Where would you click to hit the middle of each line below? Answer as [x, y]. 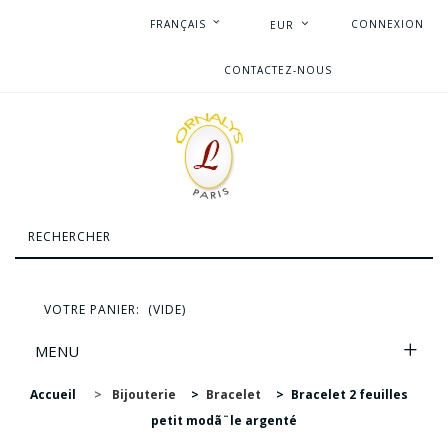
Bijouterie [144, 394]
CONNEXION [387, 24]
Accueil [53, 394]
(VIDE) [167, 309]
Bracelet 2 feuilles [349, 394]
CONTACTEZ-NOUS [278, 70]
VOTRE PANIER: [92, 309]
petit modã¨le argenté [224, 420]
